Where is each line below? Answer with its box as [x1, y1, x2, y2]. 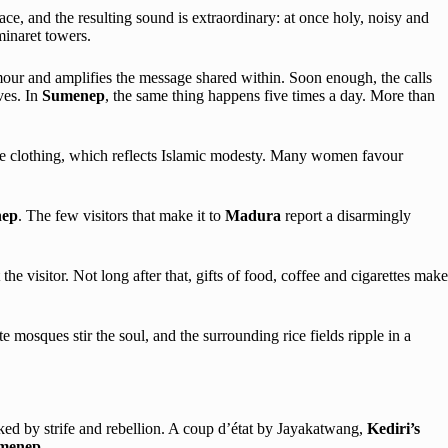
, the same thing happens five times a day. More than [105, 87, 435, 105]
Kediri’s [367, 420, 420, 438]
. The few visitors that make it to [18, 207, 225, 225]
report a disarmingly [285, 207, 411, 225]
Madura [225, 207, 285, 225]
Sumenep [42, 87, 105, 105]
